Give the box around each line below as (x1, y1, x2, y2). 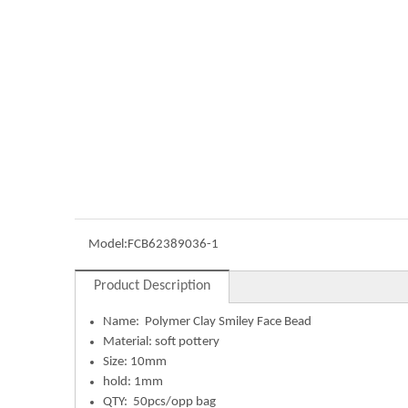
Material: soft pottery (103, 335, 219, 349)
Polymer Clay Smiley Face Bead (145, 315, 311, 329)
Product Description (94, 279, 210, 293)
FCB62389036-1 (127, 238, 219, 251)
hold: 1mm (103, 375, 163, 389)
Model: (88, 238, 127, 251)
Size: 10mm (103, 355, 167, 369)
